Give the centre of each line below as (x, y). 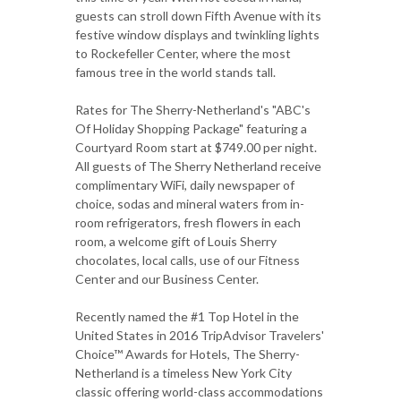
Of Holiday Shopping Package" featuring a (191, 128)
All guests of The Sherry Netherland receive (198, 166)
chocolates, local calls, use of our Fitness (188, 260)
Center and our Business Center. (167, 278)
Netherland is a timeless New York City (183, 372)
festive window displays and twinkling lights (197, 34)
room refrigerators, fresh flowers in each (188, 222)
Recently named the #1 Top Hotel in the (187, 316)
